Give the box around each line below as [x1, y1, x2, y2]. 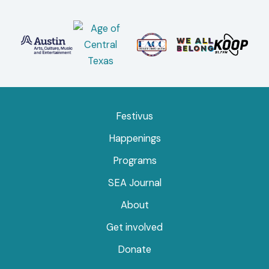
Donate [118, 243, 151, 256]
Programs [112, 154, 157, 168]
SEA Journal [107, 177, 162, 190]
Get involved [106, 221, 163, 234]
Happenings [108, 132, 161, 145]
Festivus [116, 110, 153, 123]
